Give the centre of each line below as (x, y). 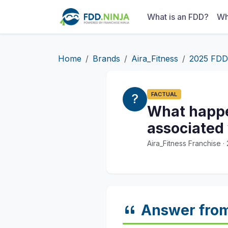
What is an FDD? (178, 17)
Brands (106, 59)
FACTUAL (164, 94)
